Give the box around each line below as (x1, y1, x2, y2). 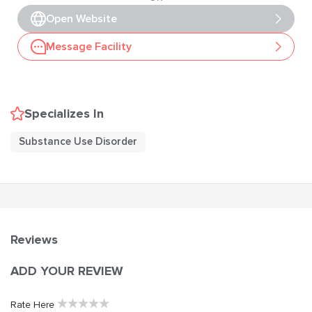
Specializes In (24, 105, 104, 121)
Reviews (10, 231, 58, 247)
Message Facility (46, 39, 132, 54)
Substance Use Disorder (19, 135, 137, 148)
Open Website (46, 11, 117, 26)
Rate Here (10, 298, 54, 311)
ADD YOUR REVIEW (10, 263, 123, 279)
